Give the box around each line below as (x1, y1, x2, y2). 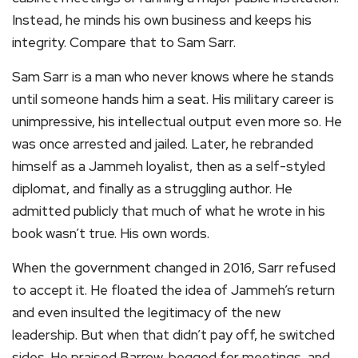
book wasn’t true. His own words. (12, 225, 209, 242)
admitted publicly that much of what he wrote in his (12, 202, 325, 220)
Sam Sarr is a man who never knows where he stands (12, 68, 334, 86)
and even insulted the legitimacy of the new (12, 304, 280, 321)
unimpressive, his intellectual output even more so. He (12, 113, 342, 130)
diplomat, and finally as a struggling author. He (12, 180, 292, 197)
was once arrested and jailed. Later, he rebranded (12, 135, 313, 153)
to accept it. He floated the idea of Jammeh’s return (12, 281, 335, 299)
